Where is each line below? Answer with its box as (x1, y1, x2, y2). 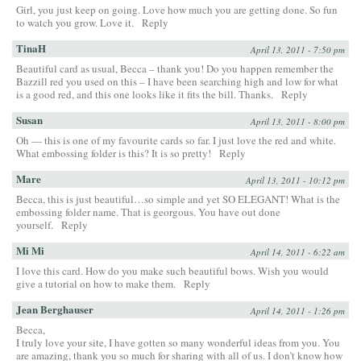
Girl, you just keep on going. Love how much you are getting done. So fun (16, 2, 338, 18)
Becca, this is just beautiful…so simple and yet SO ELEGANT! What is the (16, 192, 340, 207)
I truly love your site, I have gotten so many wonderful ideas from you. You (16, 335, 340, 351)
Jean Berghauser (16, 301, 93, 317)
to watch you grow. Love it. (16, 15, 134, 31)
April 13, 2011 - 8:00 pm (251, 115, 345, 128)
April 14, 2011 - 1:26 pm (251, 305, 345, 317)
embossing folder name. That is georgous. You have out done (16, 205, 280, 220)
